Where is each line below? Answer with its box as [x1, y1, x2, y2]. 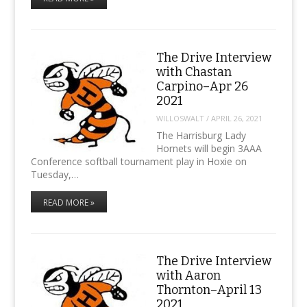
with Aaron [156, 268, 221, 284]
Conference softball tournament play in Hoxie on [30, 154, 247, 168]
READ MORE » [42, 196, 95, 208]
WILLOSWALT [156, 113, 204, 124]
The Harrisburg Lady [156, 128, 246, 142]
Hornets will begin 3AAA [156, 141, 262, 155]
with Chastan [156, 64, 232, 79]
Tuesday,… [30, 167, 79, 181]
